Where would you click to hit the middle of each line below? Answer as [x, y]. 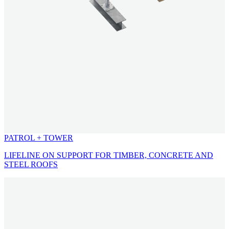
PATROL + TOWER [39, 138]
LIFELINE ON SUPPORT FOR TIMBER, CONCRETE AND [109, 155]
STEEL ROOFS [31, 164]
